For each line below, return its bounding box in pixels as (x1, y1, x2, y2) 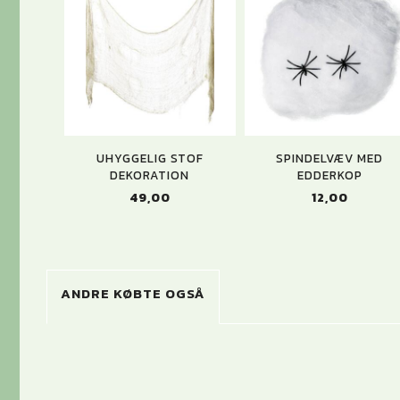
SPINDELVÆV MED (276, 148, 384, 167)
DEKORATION (110, 165, 190, 184)
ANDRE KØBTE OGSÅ (61, 282, 205, 304)
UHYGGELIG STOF (96, 148, 204, 167)
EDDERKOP (296, 165, 362, 184)
